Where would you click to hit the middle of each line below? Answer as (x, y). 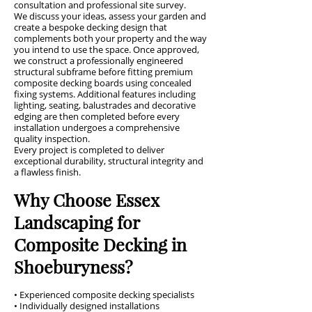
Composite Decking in (100, 244)
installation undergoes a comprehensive (97, 127)
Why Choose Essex (87, 200)
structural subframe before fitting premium (103, 72)
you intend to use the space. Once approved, (107, 49)
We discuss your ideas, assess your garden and (110, 16)
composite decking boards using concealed (103, 83)
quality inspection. (52, 139)
